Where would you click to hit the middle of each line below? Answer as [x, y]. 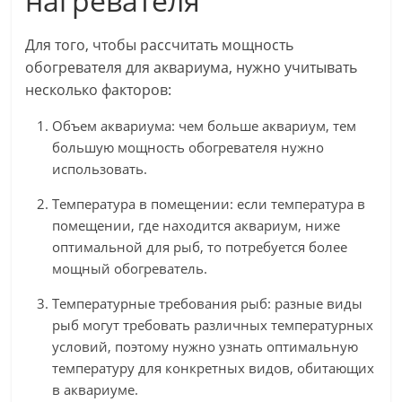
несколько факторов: [99, 90]
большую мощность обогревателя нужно [188, 147]
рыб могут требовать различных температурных [213, 325]
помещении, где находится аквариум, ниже [197, 225]
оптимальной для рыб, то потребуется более [200, 247]
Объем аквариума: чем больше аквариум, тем [205, 126]
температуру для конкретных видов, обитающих [214, 368]
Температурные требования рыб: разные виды [208, 303]
